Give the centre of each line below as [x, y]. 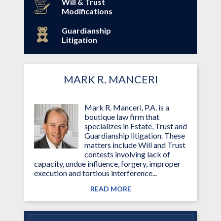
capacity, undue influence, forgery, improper [107, 163]
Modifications [87, 11]
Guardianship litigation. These [135, 135]
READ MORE [110, 188]
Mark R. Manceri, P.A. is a [127, 107]
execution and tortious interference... [95, 173]
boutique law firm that [122, 116]
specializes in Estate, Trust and [136, 126]
